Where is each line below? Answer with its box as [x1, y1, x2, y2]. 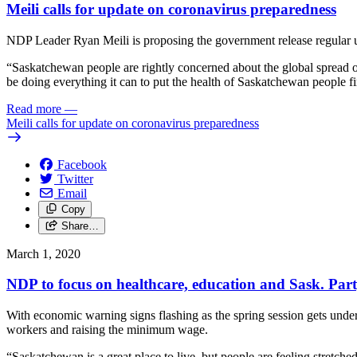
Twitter [57, 171, 93, 186]
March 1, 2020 [6, 246, 80, 261]
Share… [61, 219, 99, 232]
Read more [6, 101, 61, 116]
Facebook [57, 157, 107, 171]
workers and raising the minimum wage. [6, 323, 208, 337]
